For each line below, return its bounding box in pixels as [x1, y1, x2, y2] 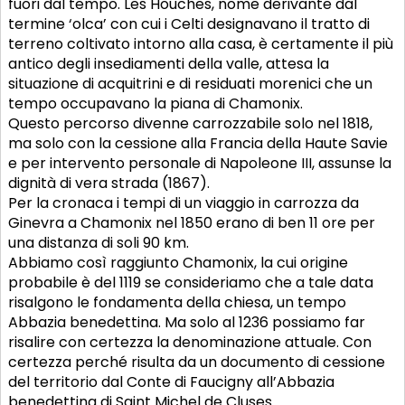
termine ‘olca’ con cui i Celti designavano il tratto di [8, 14, 370, 35]
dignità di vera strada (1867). [8, 173, 210, 194]
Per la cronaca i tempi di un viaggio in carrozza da [8, 193, 359, 214]
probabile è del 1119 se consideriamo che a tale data [8, 272, 373, 294]
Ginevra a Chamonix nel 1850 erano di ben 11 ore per [8, 212, 375, 234]
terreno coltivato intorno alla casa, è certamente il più [8, 33, 393, 55]
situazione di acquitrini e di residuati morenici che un [8, 73, 372, 95]
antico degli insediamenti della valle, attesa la [8, 53, 329, 75]
